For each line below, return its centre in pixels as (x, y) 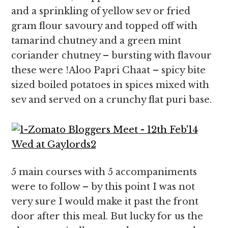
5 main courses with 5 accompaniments (104, 172)
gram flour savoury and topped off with (105, 26)
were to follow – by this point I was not (103, 187)
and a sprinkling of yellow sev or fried (101, 11)
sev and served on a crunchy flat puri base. (112, 100)
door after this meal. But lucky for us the (107, 216)
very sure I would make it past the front (105, 202)
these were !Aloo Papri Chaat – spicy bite (109, 70)
